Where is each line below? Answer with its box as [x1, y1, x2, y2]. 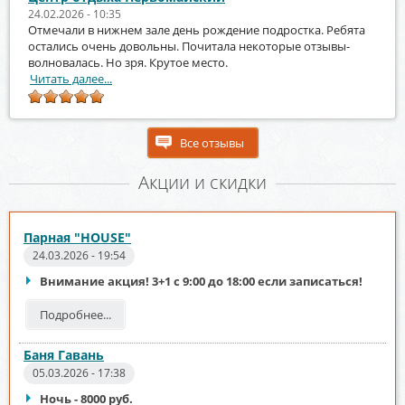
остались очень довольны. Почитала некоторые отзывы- [28, 37, 350, 54]
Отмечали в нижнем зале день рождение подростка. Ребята [28, 21, 365, 38]
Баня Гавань [24, 345, 104, 363]
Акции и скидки [138, 169, 267, 194]
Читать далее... [30, 70, 112, 87]
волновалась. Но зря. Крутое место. [28, 53, 228, 71]
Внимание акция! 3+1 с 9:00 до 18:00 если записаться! [40, 272, 363, 289]
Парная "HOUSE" [24, 228, 131, 246]
